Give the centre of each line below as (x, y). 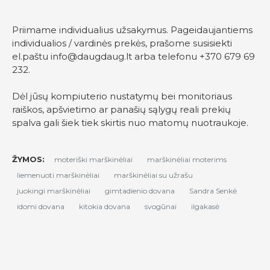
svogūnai (161, 207)
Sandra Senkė (213, 191)
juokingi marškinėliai (54, 191)
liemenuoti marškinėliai (58, 175)
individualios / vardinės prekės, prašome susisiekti (122, 43)
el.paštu (31, 57)
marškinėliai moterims (187, 159)
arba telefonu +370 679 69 (193, 57)
